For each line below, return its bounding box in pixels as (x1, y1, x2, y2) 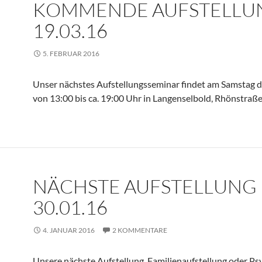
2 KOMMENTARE (112, 226, 167, 235)
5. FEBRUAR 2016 (43, 49, 99, 58)
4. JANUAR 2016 (43, 226, 95, 235)
